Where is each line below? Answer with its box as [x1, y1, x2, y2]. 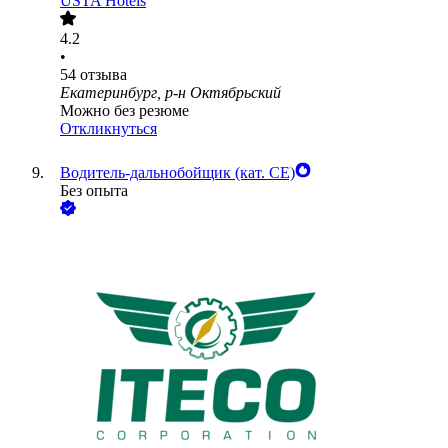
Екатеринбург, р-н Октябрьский [60, 84, 281, 102]
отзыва [80, 66, 127, 84]
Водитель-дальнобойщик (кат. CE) [60, 164, 295, 182]
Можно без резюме [60, 102, 189, 120]
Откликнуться [60, 120, 157, 138]
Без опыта [60, 182, 128, 200]
